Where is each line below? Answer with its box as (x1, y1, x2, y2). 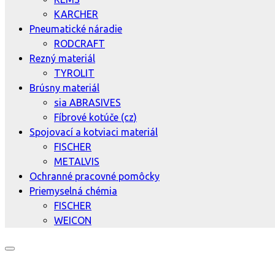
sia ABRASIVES (54, 96, 121, 108)
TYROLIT (54, 67, 95, 79)
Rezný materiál (29, 52, 95, 64)
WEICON (54, 214, 91, 226)
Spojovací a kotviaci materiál (29, 126, 158, 137)
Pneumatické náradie (29, 23, 122, 34)
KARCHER (54, 8, 98, 20)
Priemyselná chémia (29, 185, 117, 196)
